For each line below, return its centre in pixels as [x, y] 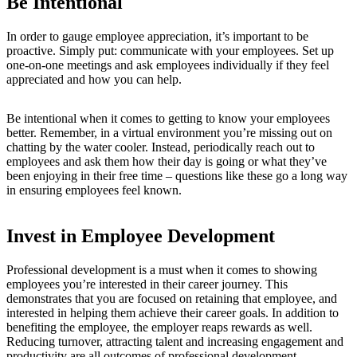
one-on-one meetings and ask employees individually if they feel [168, 65]
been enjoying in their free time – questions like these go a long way [177, 176]
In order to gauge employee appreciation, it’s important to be [157, 36]
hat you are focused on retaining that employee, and [208, 298]
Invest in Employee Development [141, 235]
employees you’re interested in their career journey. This [147, 284]
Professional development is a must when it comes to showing [162, 269]
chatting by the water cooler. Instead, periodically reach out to [161, 147]
